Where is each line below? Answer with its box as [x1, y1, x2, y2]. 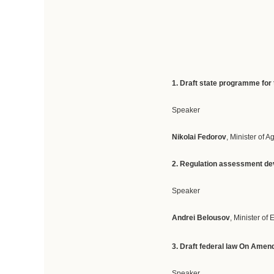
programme [219, 79, 261, 87]
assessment [219, 160, 263, 168]
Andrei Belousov [172, 213, 231, 222]
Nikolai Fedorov [172, 133, 227, 141]
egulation [185, 160, 218, 168]
